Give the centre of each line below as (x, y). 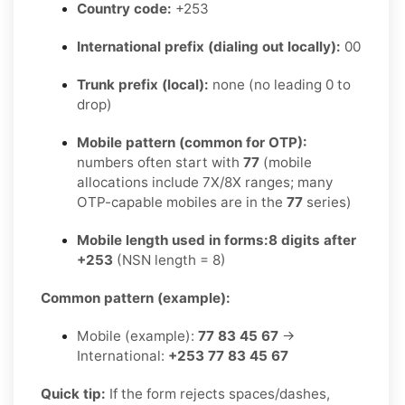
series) (327, 202)
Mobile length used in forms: (173, 240)
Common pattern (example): (136, 297)
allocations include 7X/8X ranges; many (205, 182)
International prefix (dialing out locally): (209, 46)
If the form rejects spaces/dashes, (218, 393)
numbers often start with (160, 162)
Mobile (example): (137, 335)
